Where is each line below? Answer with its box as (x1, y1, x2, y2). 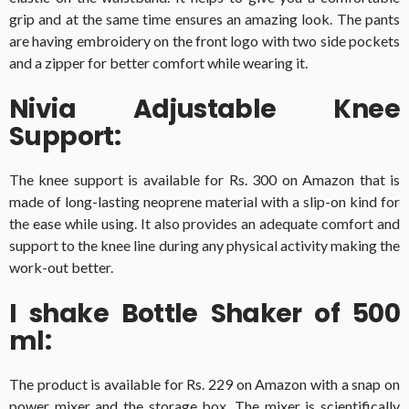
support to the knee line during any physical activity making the (9, 236, 400, 255)
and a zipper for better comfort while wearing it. (9, 54, 308, 72)
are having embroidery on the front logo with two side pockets (9, 32, 400, 50)
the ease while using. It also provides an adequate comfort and (9, 215, 400, 233)
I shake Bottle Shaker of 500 (9, 296, 400, 332)
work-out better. (9, 258, 113, 277)
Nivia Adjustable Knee (9, 91, 400, 128)
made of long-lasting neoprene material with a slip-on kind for (9, 193, 400, 211)
